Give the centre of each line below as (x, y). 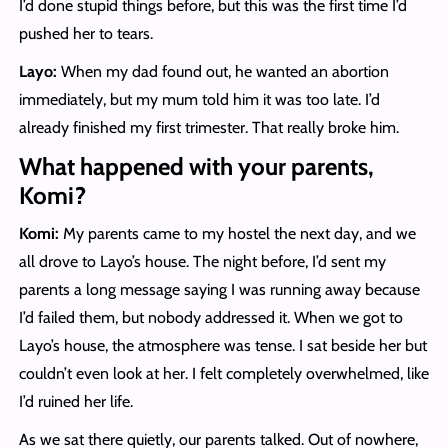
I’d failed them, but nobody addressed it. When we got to (210, 318)
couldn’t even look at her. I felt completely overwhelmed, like (223, 374)
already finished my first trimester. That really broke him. (208, 128)
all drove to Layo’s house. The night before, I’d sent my (202, 262)
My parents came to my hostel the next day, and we (239, 234)
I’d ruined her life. (75, 402)
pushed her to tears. (85, 34)
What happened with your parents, (196, 167)
